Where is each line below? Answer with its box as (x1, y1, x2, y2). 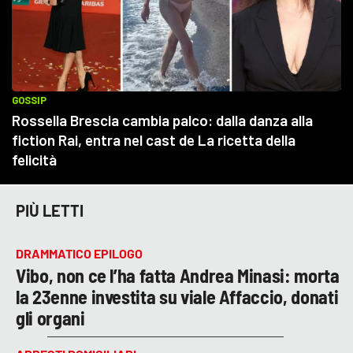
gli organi (16, 306, 85, 329)
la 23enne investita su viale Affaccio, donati (16, 284, 339, 308)
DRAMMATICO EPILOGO (16, 245, 143, 261)
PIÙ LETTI (16, 201, 84, 221)
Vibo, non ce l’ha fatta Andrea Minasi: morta (16, 263, 340, 287)
